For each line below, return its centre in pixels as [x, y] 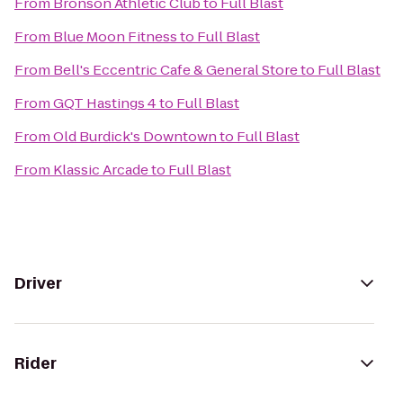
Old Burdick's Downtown [135, 136]
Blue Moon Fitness [115, 36]
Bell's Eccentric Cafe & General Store [175, 70]
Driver [38, 283]
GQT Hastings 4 [105, 103]
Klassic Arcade [101, 170]
